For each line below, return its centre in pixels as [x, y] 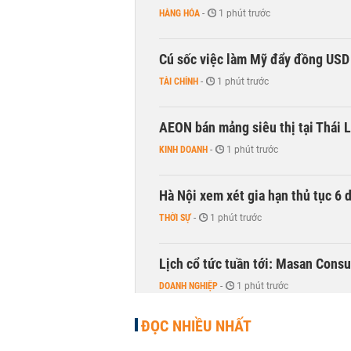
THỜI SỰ [175, 218]
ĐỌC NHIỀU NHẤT [196, 326]
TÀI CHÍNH [179, 81]
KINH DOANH [183, 150]
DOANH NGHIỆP [188, 286]
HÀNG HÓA [179, 13]
